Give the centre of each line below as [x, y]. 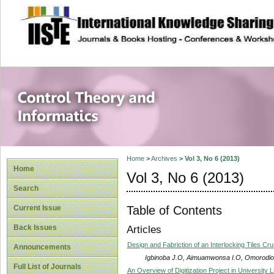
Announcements [42, 247]
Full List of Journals [47, 267]
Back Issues [35, 228]
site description [118, 19]
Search [26, 188]
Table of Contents [174, 210]
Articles [144, 230]
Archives [164, 159]
